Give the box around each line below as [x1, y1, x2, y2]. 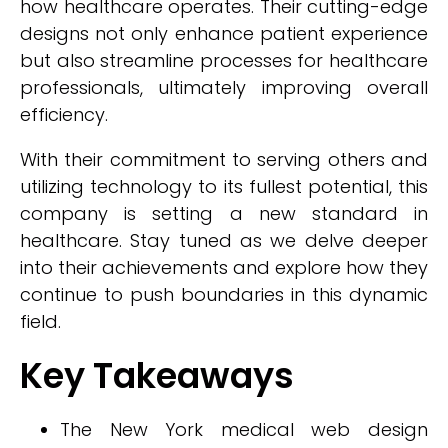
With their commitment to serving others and [20, 147, 428, 172]
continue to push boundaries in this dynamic [20, 282, 428, 307]
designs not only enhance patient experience [20, 21, 428, 46]
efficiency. [20, 102, 108, 127]
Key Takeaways [20, 351, 294, 400]
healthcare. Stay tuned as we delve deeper [20, 228, 428, 253]
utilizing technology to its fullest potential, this [20, 174, 428, 199]
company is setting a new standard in [20, 201, 428, 226]
